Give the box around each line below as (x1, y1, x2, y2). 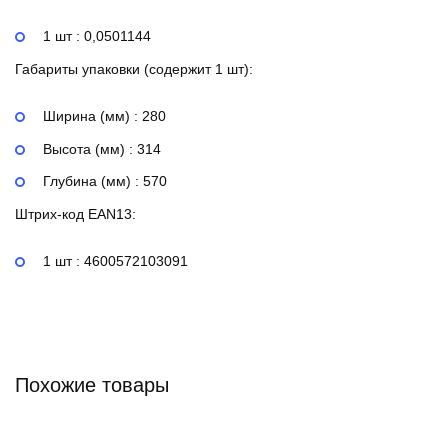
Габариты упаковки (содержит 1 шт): (15, 60, 253, 77)
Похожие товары (15, 373, 169, 396)
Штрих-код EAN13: (15, 206, 136, 223)
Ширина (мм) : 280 (43, 107, 166, 124)
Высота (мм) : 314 (43, 140, 161, 157)
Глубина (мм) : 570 (43, 173, 167, 190)
